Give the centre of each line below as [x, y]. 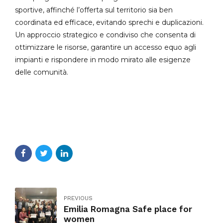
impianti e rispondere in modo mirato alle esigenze [103, 60]
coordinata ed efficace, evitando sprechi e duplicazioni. [109, 23]
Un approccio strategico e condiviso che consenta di [105, 35]
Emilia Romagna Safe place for [128, 209]
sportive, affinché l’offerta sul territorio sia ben [94, 10]
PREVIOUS [78, 198]
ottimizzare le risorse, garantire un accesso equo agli [106, 48]
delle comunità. [42, 72]
